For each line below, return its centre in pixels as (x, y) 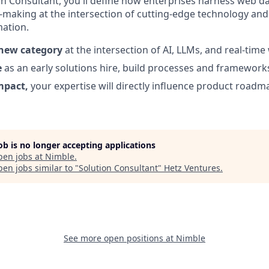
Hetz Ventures (192, 168)
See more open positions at (120, 238)
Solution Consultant (118, 168)
